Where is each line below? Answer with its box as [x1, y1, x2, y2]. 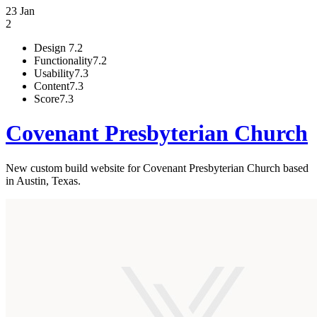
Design [34, 42, 69, 54]
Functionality [34, 54, 93, 67]
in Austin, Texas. [6, 174, 81, 187]
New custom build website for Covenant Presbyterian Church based [6, 161, 309, 174]
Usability [34, 67, 74, 79]
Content [34, 80, 69, 92]
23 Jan [6, 5, 35, 17]
